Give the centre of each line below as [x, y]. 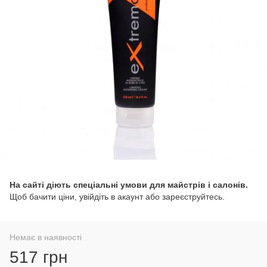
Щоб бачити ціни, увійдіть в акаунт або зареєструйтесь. [117, 197]
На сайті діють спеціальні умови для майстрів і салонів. [129, 185]
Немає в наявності [46, 237]
